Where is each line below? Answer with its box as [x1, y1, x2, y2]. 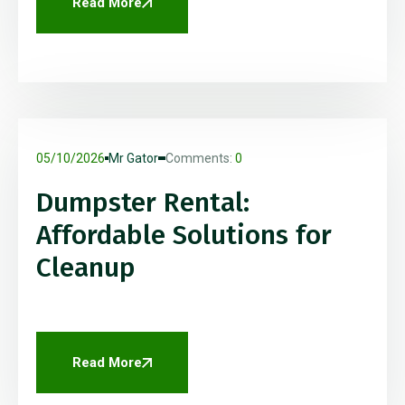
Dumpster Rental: [36, 186, 250, 220]
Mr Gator [108, 151, 158, 166]
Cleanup [36, 251, 136, 285]
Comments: [165, 151, 235, 166]
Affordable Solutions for [36, 219, 332, 252]
